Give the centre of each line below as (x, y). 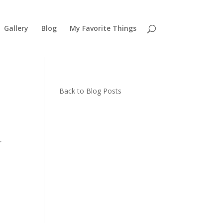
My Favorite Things (103, 28)
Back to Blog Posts (91, 91)
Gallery (16, 28)
